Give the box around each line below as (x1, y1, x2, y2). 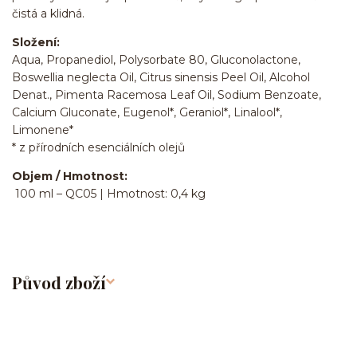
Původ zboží (12, 271, 106, 294)
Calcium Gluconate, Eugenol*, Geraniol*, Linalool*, (12, 104, 282, 120)
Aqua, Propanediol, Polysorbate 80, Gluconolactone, (12, 52, 300, 67)
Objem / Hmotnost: (12, 168, 127, 183)
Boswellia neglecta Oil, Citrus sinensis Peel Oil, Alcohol (12, 69, 310, 84)
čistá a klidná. (12, 6, 84, 21)
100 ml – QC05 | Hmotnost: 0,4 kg (12, 186, 206, 201)
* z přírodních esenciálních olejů (12, 139, 185, 155)
